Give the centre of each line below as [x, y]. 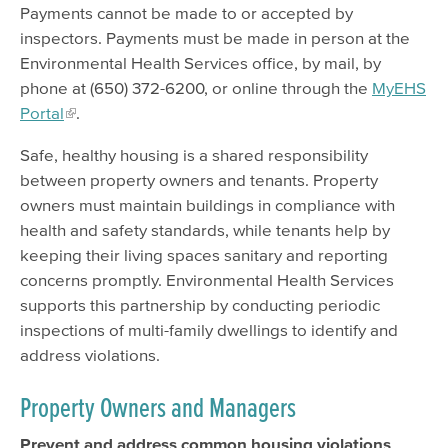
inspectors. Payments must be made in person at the [215, 38]
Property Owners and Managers [158, 407]
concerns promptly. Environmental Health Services [207, 280]
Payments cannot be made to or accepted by [186, 13]
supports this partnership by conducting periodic [200, 305]
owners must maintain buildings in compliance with [207, 205]
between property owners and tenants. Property [199, 180]
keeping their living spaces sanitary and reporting [204, 255]
